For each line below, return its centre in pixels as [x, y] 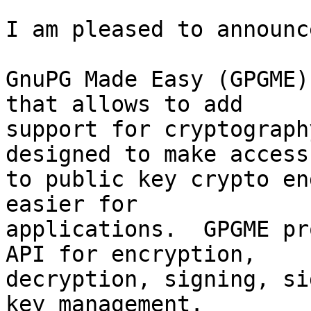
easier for [72, 204]
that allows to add [124, 104]
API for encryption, [131, 254]
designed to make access [157, 154]
